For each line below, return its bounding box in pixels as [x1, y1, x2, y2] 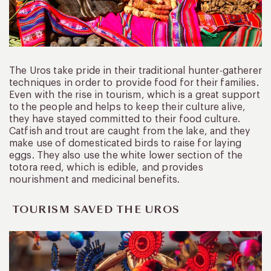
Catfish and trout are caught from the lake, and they [9, 126, 250, 136]
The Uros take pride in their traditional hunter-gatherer [9, 65, 262, 76]
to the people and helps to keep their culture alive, [9, 102, 246, 112]
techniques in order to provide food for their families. [9, 77, 259, 88]
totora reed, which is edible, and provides [9, 162, 203, 172]
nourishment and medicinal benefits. [9, 174, 180, 184]
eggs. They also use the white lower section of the [9, 150, 243, 160]
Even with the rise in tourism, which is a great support [9, 90, 260, 100]
